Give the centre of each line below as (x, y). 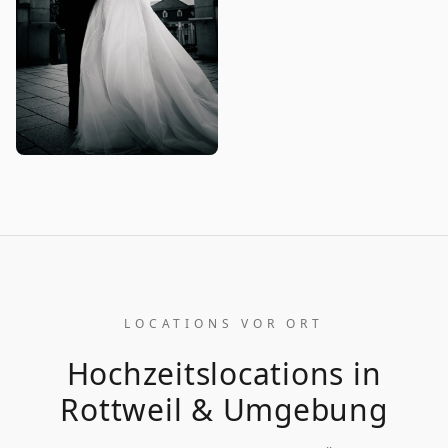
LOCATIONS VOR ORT (224, 323)
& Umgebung (285, 409)
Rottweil (121, 409)
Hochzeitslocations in (224, 373)
